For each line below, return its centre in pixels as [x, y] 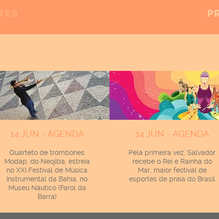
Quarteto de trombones [47, 153]
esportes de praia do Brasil [172, 179]
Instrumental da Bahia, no [47, 179]
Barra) [47, 197]
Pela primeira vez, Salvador [172, 153]
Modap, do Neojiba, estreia [47, 161]
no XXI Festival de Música [47, 170]
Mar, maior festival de [172, 170]
